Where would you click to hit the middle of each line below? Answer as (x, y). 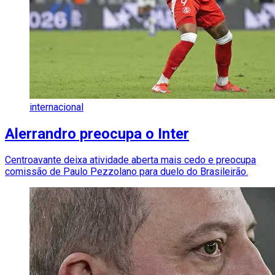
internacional (56, 107)
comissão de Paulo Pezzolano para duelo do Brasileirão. (126, 172)
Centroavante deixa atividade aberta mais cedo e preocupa (130, 160)
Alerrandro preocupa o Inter (97, 134)
